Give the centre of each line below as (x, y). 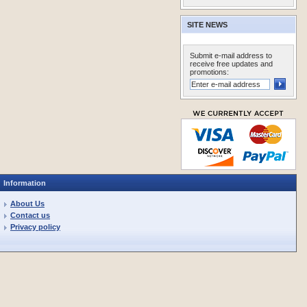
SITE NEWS (207, 25)
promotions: (209, 72)
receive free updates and (231, 64)
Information (25, 183)
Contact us (30, 215)
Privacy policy (35, 227)
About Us (27, 204)
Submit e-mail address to (231, 56)
